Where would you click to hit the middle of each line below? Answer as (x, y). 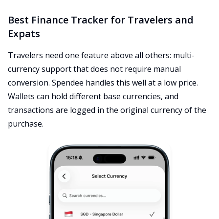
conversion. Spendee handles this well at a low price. (103, 83)
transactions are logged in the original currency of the (107, 110)
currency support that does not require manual (94, 69)
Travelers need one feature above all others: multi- (101, 55)
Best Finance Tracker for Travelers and (101, 20)
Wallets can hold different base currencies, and (93, 96)
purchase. (26, 124)
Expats (24, 33)
